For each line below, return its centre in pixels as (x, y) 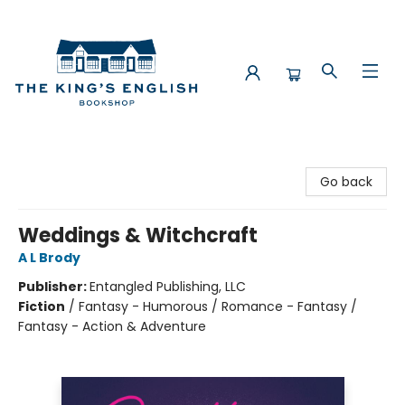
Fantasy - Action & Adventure (112, 326)
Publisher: (54, 287)
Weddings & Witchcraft (138, 235)
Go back (346, 182)
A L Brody (49, 258)
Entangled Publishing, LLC (168, 287)
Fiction (42, 306)
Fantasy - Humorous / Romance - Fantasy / (218, 306)
